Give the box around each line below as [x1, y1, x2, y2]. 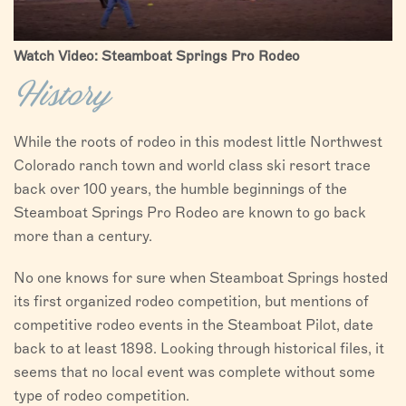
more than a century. [14, 227, 152, 246]
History [14, 82, 111, 111]
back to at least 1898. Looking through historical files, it [14, 340, 384, 358]
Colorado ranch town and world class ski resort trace [14, 157, 371, 175]
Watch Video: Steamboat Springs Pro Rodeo [14, 48, 300, 65]
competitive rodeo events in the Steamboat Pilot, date [14, 316, 373, 334]
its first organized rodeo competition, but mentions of [14, 293, 369, 311]
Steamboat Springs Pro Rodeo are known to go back [14, 204, 366, 222]
